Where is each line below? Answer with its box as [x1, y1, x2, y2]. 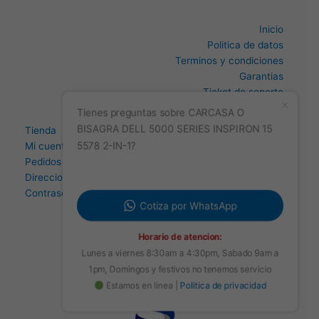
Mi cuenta [25, 140, 70, 152]
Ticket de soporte [203, 85, 283, 98]
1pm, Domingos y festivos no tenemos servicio [88, 278, 272, 288]
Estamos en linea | [103, 293, 180, 304]
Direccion [25, 171, 68, 183]
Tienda [25, 124, 56, 136]
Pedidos [25, 155, 61, 167]
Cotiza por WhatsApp [140, 216, 236, 228]
